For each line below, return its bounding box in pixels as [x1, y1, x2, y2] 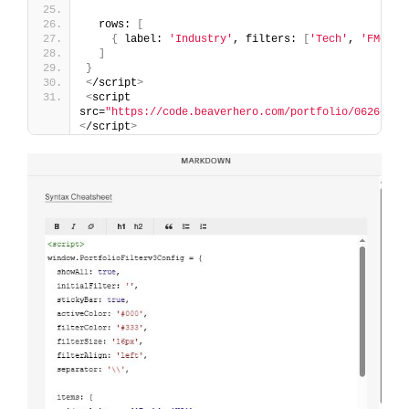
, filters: [233, 33, 303, 47]
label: [118, 33, 169, 47]
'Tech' [309, 33, 348, 47]
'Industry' [169, 33, 233, 47]
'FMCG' [361, 33, 399, 47]
